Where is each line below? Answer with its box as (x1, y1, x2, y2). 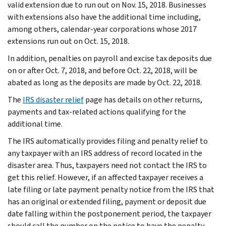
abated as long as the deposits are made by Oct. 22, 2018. (8, 77, 202, 88)
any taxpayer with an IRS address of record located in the (8, 147, 202, 158)
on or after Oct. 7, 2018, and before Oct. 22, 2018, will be (8, 65, 197, 76)
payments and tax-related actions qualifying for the (8, 106, 186, 117)
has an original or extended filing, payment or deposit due (8, 196, 206, 207)
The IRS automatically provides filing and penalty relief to (8, 135, 208, 146)
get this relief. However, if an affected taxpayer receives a (8, 172, 203, 183)
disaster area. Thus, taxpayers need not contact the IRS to (8, 159, 207, 171)
